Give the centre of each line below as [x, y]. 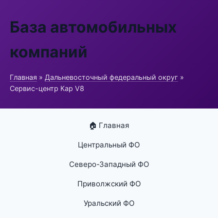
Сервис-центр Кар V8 [47, 88]
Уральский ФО [109, 203]
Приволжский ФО [109, 184]
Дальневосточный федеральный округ [111, 77]
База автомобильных [93, 27]
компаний [49, 52]
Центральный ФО [109, 145]
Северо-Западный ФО [109, 164]
